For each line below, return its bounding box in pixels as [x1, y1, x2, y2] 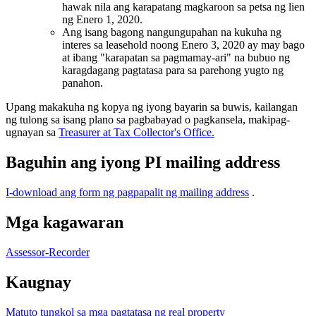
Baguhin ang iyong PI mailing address [6, 153, 280, 172]
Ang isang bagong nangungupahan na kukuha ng [62, 26, 281, 39]
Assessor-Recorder [6, 245, 90, 258]
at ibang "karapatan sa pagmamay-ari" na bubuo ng [62, 51, 290, 64]
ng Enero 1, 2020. [62, 13, 142, 26]
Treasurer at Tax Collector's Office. [59, 126, 214, 139]
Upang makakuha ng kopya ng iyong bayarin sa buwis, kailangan [6, 101, 298, 114]
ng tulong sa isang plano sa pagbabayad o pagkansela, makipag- [6, 114, 290, 126]
